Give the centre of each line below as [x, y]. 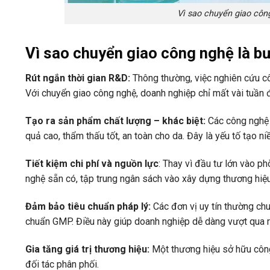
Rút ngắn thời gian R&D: [79, 78]
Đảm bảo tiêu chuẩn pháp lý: [89, 206]
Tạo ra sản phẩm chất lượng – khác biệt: [117, 121]
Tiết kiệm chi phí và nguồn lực [92, 163]
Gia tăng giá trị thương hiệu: [89, 249]
